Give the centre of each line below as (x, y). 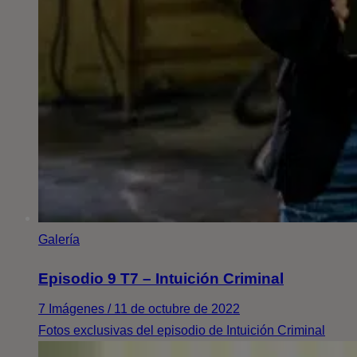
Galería (59, 240)
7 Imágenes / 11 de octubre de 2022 (139, 308)
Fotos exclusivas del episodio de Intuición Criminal (182, 330)
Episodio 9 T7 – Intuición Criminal (161, 278)
